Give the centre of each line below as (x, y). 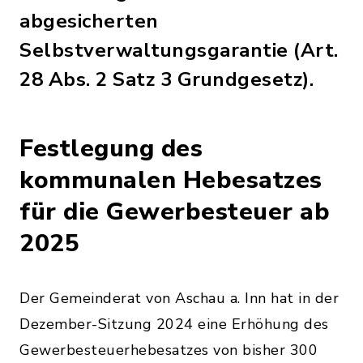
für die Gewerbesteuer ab (175, 212)
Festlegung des (111, 149)
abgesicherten (89, 21)
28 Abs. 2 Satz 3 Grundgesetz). (167, 79)
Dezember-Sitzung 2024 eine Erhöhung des (174, 324)
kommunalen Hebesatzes (171, 180)
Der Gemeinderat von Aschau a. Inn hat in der (179, 298)
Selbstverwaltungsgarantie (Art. (179, 50)
